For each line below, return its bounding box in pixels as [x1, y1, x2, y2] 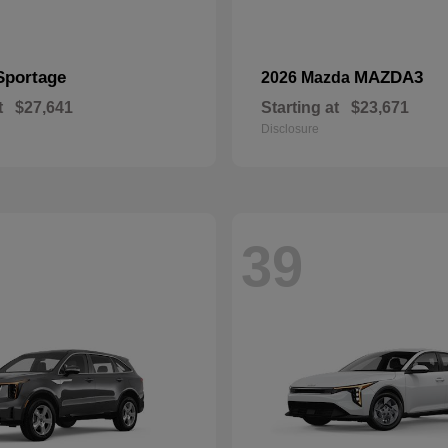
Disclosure [261, 122, 319, 136]
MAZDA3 [354, 68, 423, 87]
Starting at [261, 99, 339, 116]
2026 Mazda [261, 69, 354, 86]
